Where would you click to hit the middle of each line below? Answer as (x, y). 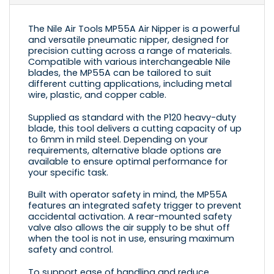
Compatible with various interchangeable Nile (129, 61)
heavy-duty (209, 117)
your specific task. (68, 172)
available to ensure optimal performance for (128, 161)
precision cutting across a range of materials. (130, 50)
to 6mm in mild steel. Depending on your (118, 139)
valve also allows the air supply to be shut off (129, 228)
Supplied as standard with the (96, 117)
